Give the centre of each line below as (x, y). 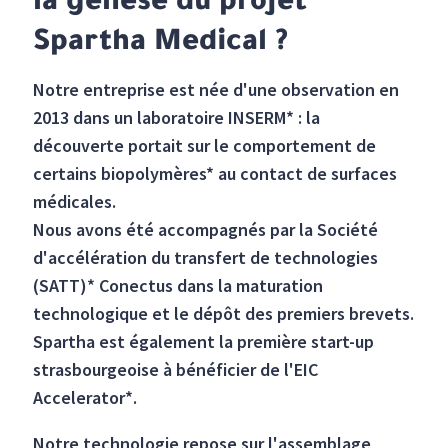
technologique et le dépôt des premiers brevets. (224, 314)
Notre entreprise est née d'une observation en (216, 90)
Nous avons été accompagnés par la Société (206, 230)
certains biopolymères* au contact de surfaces (215, 174)
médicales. (75, 202)
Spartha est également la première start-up (204, 342)
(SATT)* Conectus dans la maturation (178, 286)
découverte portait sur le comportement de (205, 146)
